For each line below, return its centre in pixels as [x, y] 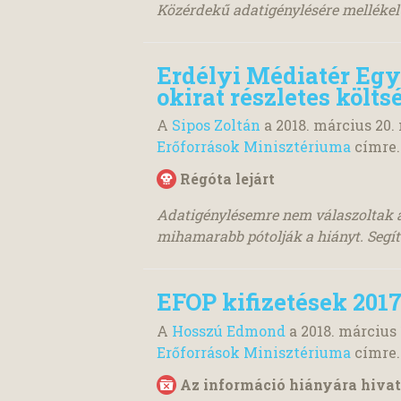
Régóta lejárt [227, 179]
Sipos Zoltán [216, 125]
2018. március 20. [335, 125]
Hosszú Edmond [229, 330]
